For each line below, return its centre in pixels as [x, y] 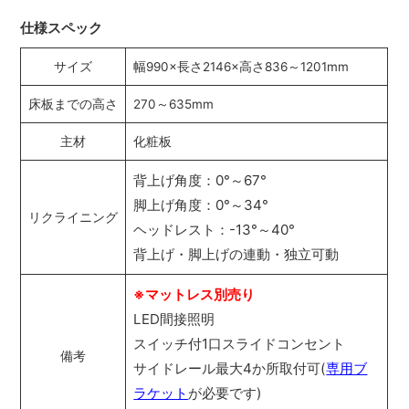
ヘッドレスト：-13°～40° [215, 230]
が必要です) [225, 393]
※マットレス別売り [194, 295]
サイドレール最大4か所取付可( [230, 369]
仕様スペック [62, 28]
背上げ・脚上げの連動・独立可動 [236, 255]
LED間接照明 [174, 320]
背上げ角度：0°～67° [200, 181]
